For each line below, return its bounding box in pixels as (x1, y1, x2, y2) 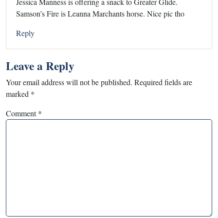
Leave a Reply (6, 57, 74, 74)
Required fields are (134, 77, 192, 88)
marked (6, 89, 31, 99)
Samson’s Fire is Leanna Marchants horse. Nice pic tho (16, 8, 184, 19)
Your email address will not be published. (6, 77, 132, 88)
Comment (6, 108, 38, 119)
